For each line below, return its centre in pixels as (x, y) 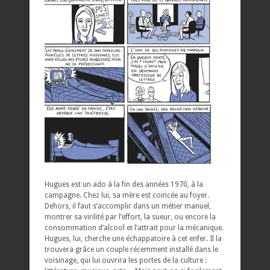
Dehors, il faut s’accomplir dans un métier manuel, (128, 206)
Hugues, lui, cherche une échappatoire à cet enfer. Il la (133, 239)
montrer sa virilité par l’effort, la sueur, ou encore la (130, 217)
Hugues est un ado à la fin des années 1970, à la (124, 185)
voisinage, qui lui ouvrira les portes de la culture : (126, 261)
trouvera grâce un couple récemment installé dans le (131, 250)
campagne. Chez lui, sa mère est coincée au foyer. (127, 196)
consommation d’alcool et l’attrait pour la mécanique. (134, 228)
